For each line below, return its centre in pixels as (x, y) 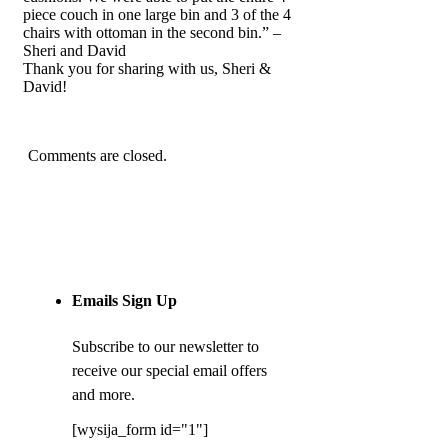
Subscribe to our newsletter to (165, 347)
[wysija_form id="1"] (140, 430)
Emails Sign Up (124, 301)
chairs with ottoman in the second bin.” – (152, 33)
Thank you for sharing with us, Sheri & (147, 69)
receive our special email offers (169, 371)
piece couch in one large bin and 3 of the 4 (157, 15)
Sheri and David (74, 51)
